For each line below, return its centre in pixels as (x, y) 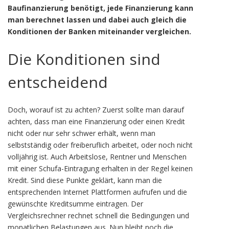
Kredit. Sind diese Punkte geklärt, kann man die (85, 180)
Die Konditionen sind (84, 59)
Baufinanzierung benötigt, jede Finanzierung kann (100, 8)
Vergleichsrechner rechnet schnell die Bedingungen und (98, 215)
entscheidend (58, 82)
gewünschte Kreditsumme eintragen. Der (75, 204)
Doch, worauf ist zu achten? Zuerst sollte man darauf (96, 110)
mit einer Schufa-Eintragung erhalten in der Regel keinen (100, 168)
